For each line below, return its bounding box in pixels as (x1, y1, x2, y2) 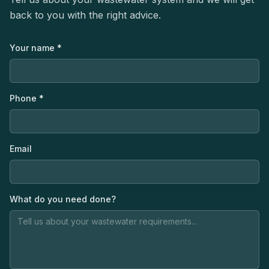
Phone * (10, 93, 44, 103)
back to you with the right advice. (10, 9, 161, 21)
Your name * (10, 43, 62, 53)
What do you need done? (10, 194, 116, 204)
